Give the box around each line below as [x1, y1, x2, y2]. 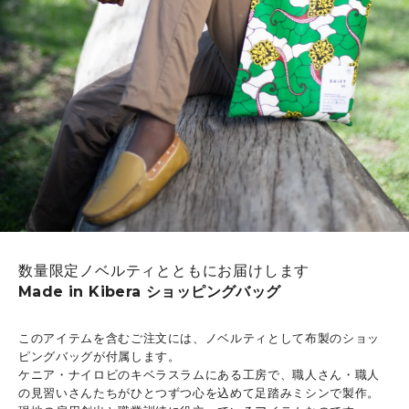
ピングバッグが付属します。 [18, 350, 181, 364]
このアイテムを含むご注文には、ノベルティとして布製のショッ [18, 331, 380, 346]
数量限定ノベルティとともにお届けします [18, 262, 310, 280]
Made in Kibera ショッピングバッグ [18, 283, 281, 301]
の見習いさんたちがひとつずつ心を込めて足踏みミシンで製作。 [18, 386, 380, 401]
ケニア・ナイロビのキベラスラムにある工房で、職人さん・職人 [18, 368, 380, 383]
